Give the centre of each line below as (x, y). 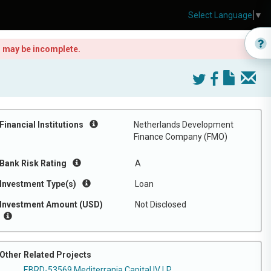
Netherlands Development (184, 125)
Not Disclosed (161, 204)
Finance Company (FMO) (181, 137)
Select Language (220, 15)
